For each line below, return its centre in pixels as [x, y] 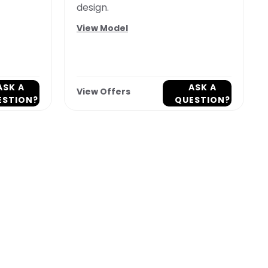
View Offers [103, 91]
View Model [102, 28]
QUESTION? [202, 100]
